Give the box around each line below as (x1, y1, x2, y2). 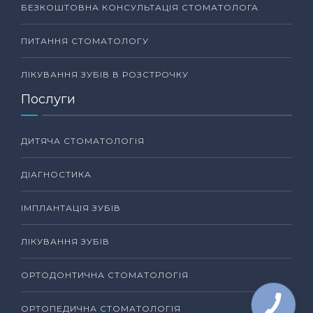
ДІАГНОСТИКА (21, 168, 92, 180)
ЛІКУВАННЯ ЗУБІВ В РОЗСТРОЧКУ (21, 68, 189, 80)
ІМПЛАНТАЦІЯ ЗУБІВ (21, 202, 121, 213)
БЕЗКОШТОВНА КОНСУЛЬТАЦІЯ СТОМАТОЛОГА (21, 1, 259, 13)
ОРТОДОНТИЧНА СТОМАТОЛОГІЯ (21, 269, 189, 280)
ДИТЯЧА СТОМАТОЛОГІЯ (21, 135, 145, 146)
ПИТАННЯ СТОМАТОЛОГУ (21, 35, 149, 46)
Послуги (21, 91, 75, 107)
